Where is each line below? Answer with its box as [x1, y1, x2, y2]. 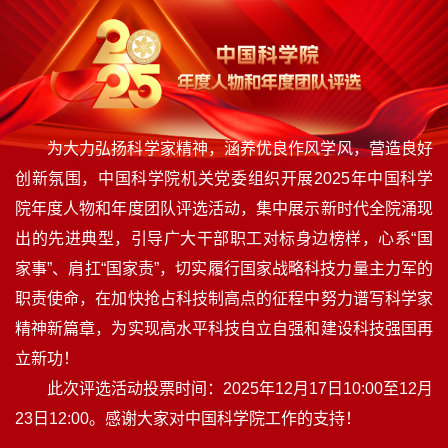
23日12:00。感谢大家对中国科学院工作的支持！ [15, 410, 361, 428]
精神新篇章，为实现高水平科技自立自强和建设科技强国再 [15, 320, 433, 338]
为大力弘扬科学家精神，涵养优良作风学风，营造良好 [47, 140, 433, 158]
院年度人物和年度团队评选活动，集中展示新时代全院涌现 [15, 200, 433, 218]
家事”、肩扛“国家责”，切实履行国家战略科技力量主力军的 [15, 260, 433, 278]
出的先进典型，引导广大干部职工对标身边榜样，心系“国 [15, 230, 433, 248]
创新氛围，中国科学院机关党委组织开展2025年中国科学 [15, 170, 433, 188]
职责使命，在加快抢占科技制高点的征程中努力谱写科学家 [15, 290, 433, 308]
